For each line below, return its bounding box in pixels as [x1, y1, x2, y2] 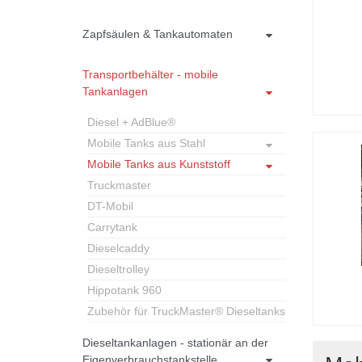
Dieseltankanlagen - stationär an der [82, 335, 268, 349]
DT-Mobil [87, 199, 133, 213]
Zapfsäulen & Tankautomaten [82, 27, 233, 40]
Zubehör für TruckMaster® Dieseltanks [87, 304, 285, 318]
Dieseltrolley [87, 262, 149, 276]
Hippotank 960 [87, 283, 162, 297]
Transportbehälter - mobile [82, 68, 218, 82]
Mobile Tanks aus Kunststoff [87, 157, 230, 170]
